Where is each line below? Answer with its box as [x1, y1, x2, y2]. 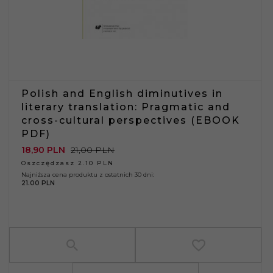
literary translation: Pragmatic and [21, 101, 230, 113]
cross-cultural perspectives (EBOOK [21, 114, 240, 126]
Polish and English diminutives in [21, 87, 223, 99]
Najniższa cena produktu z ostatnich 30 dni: [21, 170, 154, 179]
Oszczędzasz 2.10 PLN [21, 158, 114, 167]
